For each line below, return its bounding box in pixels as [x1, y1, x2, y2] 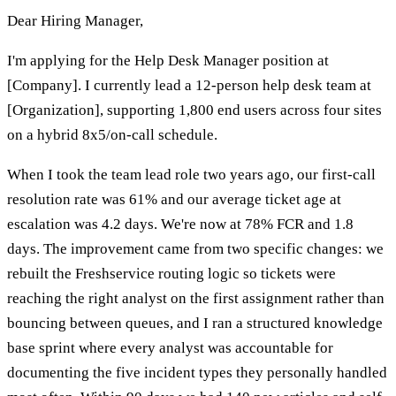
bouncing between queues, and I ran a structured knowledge [7, 315, 383, 332]
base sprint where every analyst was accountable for [7, 339, 333, 357]
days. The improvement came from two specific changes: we [7, 240, 384, 258]
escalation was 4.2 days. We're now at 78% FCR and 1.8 [7, 216, 354, 233]
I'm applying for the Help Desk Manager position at [7, 52, 329, 70]
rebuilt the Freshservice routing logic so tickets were [7, 265, 336, 283]
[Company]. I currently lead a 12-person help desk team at [7, 77, 371, 95]
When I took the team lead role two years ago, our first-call [7, 166, 376, 184]
